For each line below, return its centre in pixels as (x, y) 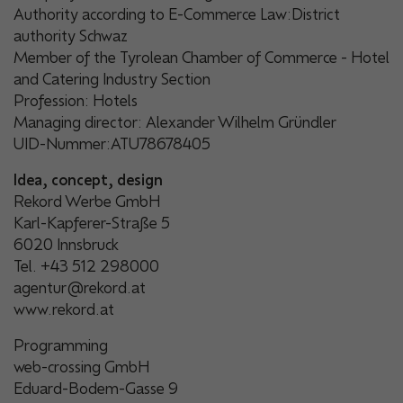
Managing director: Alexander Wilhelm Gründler (175, 122)
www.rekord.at (64, 309)
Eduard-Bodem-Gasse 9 (96, 389)
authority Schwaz (71, 36)
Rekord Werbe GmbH (87, 201)
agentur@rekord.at (80, 287)
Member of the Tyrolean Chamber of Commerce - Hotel (201, 57)
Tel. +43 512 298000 (86, 266)
